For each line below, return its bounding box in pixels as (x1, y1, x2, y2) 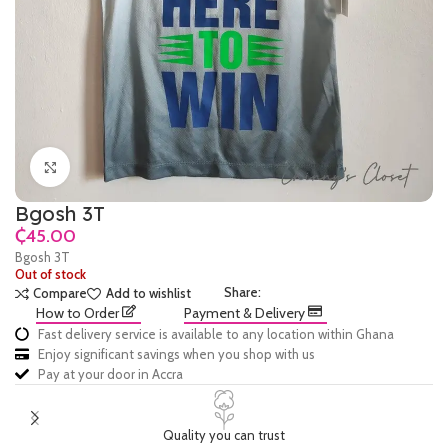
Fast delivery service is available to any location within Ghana (37, 326, 394, 342)
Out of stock (15, 266, 86, 282)
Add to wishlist (105, 285, 191, 302)
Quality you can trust (163, 427, 285, 443)
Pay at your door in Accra (37, 366, 183, 382)
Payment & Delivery (183, 304, 308, 322)
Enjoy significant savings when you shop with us (37, 346, 315, 362)
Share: (224, 284, 261, 300)
